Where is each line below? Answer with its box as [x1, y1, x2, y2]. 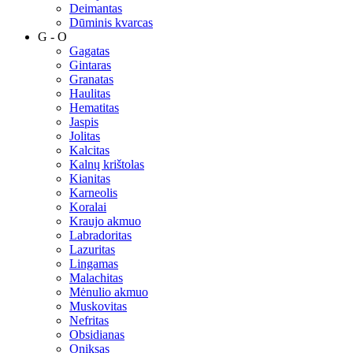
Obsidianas [69, 327, 124, 341]
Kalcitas [69, 143, 110, 157]
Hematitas [69, 100, 119, 114]
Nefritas [69, 313, 109, 327]
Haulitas [69, 86, 110, 100]
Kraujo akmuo [69, 214, 141, 228]
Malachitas [69, 270, 123, 284]
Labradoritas [69, 228, 132, 242]
